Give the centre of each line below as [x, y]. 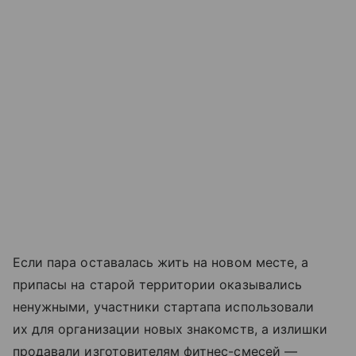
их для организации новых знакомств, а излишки [170, 329]
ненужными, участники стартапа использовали [164, 306]
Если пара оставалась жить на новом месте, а [161, 262]
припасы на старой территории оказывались [157, 284]
